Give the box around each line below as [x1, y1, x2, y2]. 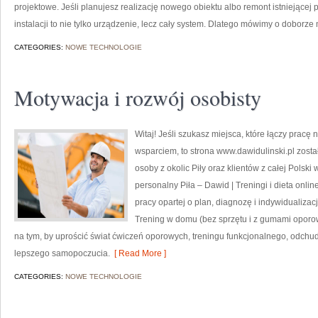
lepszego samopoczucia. [14, 248, 110, 258]
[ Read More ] [110, 248, 166, 258]
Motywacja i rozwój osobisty [14, 83, 261, 111]
